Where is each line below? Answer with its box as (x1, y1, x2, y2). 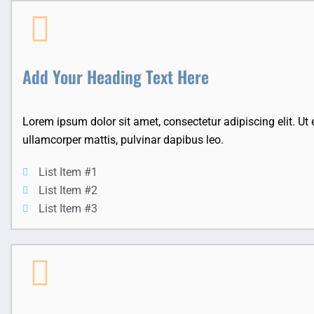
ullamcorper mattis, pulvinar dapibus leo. (22, 133, 224, 147)
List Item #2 (38, 184, 97, 198)
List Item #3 (38, 202, 97, 216)
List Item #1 (38, 165, 97, 179)
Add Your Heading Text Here (22, 63, 209, 89)
